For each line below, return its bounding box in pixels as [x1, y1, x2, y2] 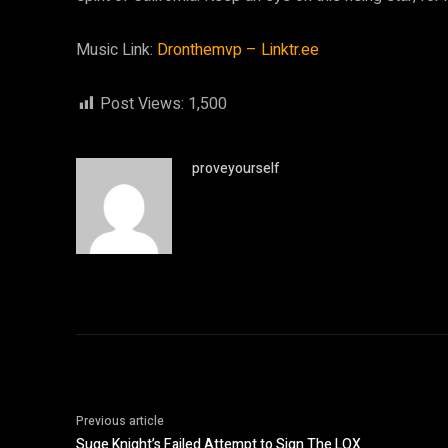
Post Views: [100, 92, 184, 116]
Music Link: [76, 38, 157, 62]
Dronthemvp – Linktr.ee [157, 38, 319, 62]
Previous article [76, 412, 164, 430]
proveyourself [192, 158, 280, 179]
